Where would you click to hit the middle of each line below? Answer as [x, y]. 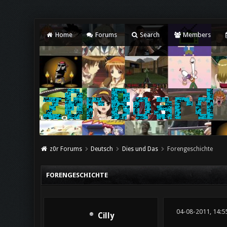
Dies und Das [140, 149]
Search [149, 35]
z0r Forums [66, 149]
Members [196, 35]
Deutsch [102, 149]
